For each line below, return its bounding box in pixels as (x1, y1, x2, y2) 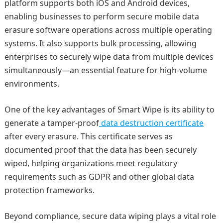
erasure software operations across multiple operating (4, 24, 212, 35)
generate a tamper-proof (4, 117, 99, 128)
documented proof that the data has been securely (4, 144, 197, 155)
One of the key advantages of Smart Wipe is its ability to (4, 104, 215, 115)
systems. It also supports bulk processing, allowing (4, 38, 197, 49)
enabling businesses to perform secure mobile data (4, 11, 199, 22)
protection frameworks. (4, 185, 95, 196)
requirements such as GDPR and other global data (4, 171, 194, 182)
